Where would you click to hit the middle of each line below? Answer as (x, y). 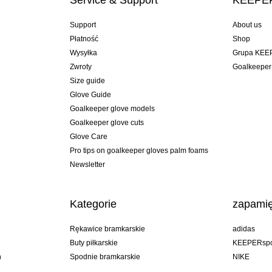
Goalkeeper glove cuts (107, 123)
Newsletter (87, 165)
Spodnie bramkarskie (105, 257)
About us (247, 25)
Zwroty (80, 67)
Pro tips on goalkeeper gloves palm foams (139, 151)
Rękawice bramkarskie (107, 229)
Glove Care (88, 137)
